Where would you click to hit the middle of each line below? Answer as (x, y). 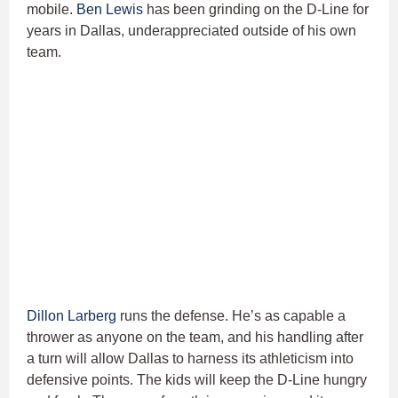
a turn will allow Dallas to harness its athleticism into (190, 359)
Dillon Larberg (72, 316)
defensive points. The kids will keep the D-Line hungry (197, 380)
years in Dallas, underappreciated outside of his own (191, 30)
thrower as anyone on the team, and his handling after (195, 338)
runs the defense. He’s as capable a (231, 316)
